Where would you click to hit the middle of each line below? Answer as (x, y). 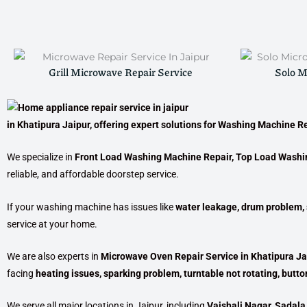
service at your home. (52, 224)
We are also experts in (54, 256)
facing (21, 273)
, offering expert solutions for (154, 124)
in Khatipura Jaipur (48, 124)
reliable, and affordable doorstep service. (93, 174)
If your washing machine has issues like (91, 207)
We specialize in (41, 157)
